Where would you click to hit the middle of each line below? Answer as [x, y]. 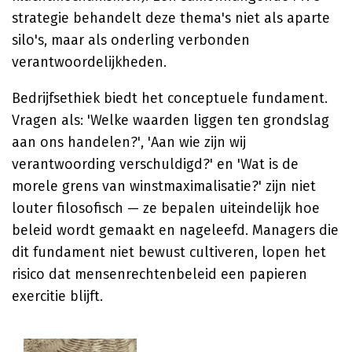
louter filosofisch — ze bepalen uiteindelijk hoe [166, 208]
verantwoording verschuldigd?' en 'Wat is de [155, 164]
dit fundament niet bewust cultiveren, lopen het [169, 252]
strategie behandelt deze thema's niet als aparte [171, 18]
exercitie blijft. [57, 296]
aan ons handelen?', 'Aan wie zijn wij [129, 142]
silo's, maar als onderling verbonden [131, 40]
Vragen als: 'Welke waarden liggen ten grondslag [170, 120]
